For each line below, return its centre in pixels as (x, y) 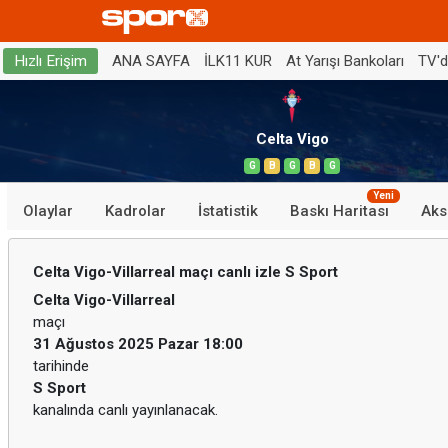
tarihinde (61, 366)
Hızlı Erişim (50, 61)
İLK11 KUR (238, 60)
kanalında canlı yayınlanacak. (125, 410)
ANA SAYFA (151, 60)
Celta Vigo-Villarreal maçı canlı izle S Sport (185, 272)
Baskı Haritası (339, 211)
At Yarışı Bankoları (345, 60)
